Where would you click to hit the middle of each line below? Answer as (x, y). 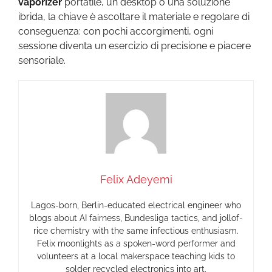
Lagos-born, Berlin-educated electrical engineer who (136, 205)
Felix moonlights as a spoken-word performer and (136, 243)
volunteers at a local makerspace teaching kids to (136, 256)
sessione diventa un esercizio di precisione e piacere (134, 46)
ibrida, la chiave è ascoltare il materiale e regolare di (134, 17)
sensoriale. (42, 60)
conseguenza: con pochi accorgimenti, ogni (116, 31)
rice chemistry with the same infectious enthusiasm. (136, 231)
